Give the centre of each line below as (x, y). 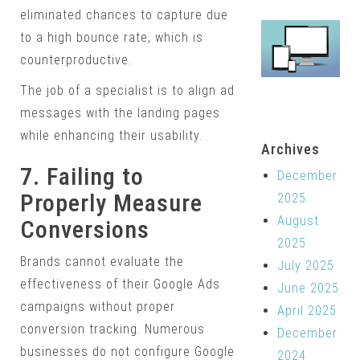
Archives (290, 149)
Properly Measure (111, 203)
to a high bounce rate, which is (112, 38)
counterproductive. (76, 60)
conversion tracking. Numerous (112, 329)
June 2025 (308, 288)
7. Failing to (82, 177)
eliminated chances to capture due (124, 15)
